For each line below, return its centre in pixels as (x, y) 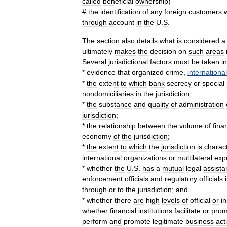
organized (148, 72)
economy (97, 136)
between (152, 126)
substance (115, 104)
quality (158, 104)
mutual (173, 168)
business (200, 221)
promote (137, 221)
